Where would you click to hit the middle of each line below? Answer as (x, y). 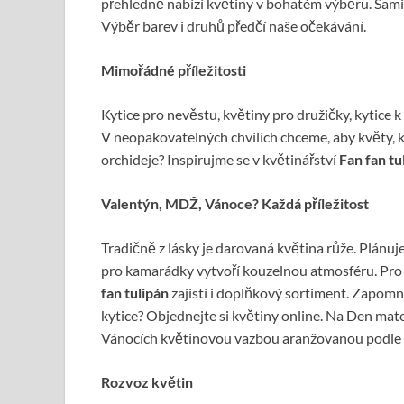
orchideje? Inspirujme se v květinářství (220, 160)
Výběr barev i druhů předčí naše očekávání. (234, 26)
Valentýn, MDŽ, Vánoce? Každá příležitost (235, 204)
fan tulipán (136, 293)
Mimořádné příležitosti (174, 70)
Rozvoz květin (147, 382)
